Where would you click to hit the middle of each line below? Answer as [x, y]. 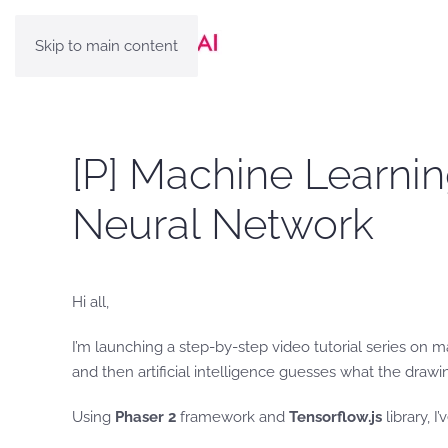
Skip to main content [106, 46]
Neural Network [223, 224]
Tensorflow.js [335, 417]
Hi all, [90, 302]
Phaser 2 [145, 417]
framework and [232, 417]
